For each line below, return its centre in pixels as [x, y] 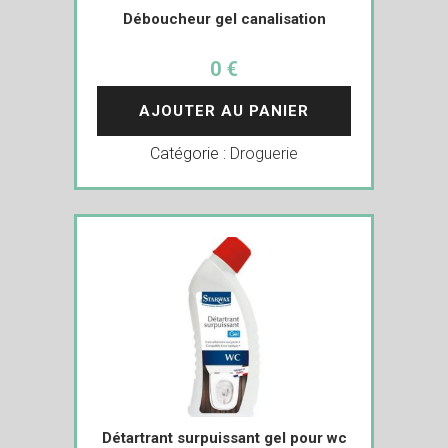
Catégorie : [190, 153]
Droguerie [264, 153]
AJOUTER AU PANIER [224, 110]
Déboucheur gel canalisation [224, 18]
